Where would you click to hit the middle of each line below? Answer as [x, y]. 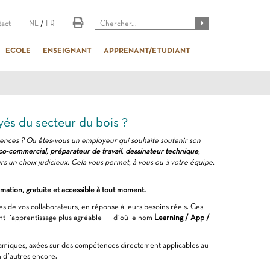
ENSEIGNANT [67, 50]
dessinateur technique [162, 151]
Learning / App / [182, 217]
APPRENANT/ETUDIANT [147, 50]
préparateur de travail [86, 151]
